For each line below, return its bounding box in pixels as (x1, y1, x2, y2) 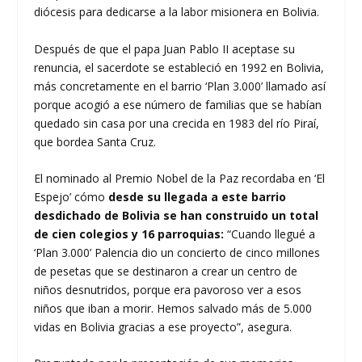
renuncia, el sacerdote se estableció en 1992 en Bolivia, (34, 59, 325, 75)
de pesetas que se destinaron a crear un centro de (34, 263, 298, 280)
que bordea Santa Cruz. (34, 133, 157, 149)
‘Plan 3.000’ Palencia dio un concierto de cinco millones (34, 245, 321, 261)
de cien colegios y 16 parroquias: (34, 226, 225, 242)
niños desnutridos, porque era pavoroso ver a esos (34, 282, 302, 298)
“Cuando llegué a (224, 226, 316, 242)
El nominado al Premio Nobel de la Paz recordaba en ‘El (34, 170, 326, 187)
